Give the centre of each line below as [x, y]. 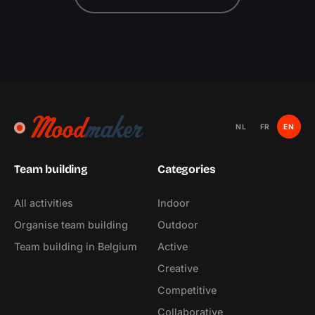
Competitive [187, 290]
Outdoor [178, 225]
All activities [44, 203]
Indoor [174, 203]
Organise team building [71, 225]
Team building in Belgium [76, 247]
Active [173, 247]
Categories [187, 169]
